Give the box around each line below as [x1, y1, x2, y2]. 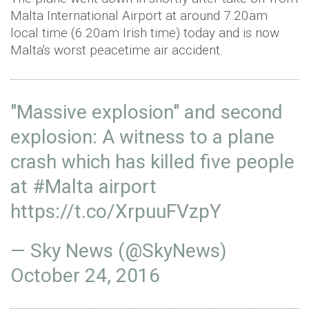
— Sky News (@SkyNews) [10, 239, 227, 262]
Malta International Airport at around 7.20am [10, 8, 268, 23]
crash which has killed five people [10, 150, 295, 173]
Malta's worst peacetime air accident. [10, 42, 226, 58]
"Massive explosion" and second [10, 101, 283, 123]
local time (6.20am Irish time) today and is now [10, 25, 279, 41]
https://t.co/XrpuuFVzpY [10, 200, 221, 223]
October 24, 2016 [10, 264, 160, 287]
